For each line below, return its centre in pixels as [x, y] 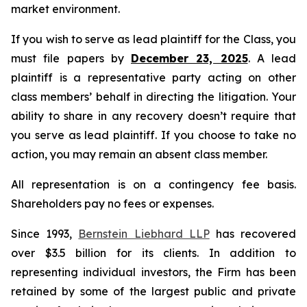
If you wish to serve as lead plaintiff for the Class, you [153, 39]
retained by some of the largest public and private [153, 291]
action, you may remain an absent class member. [139, 154]
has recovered [253, 234]
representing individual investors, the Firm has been [153, 272]
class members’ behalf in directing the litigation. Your [153, 97]
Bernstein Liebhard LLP [144, 234]
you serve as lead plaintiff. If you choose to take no [153, 135]
